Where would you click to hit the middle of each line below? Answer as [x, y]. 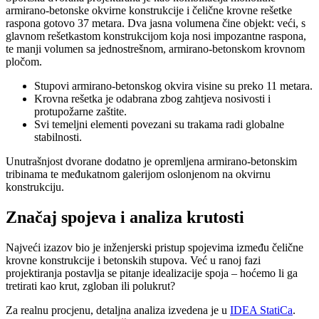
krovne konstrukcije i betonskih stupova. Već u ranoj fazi [133, 260]
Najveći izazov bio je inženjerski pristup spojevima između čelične [155, 247]
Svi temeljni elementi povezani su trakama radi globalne [159, 124]
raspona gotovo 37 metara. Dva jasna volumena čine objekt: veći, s [156, 23]
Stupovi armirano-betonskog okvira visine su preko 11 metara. [173, 85]
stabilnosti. [58, 137]
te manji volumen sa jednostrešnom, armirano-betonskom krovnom [155, 48]
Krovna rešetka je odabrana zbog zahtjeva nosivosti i [152, 98]
